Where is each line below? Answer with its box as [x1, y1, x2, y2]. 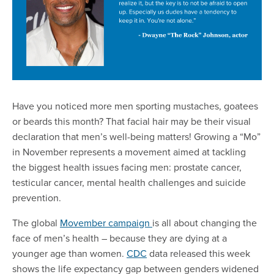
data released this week [147, 246, 250, 261]
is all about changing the [152, 216, 257, 230]
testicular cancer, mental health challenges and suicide [12, 176, 246, 190]
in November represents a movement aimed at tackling [12, 145, 246, 159]
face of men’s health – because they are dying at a [12, 231, 227, 245]
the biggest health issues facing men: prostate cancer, [12, 160, 242, 174]
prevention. [12, 191, 61, 205]
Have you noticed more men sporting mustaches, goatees [12, 99, 258, 113]
